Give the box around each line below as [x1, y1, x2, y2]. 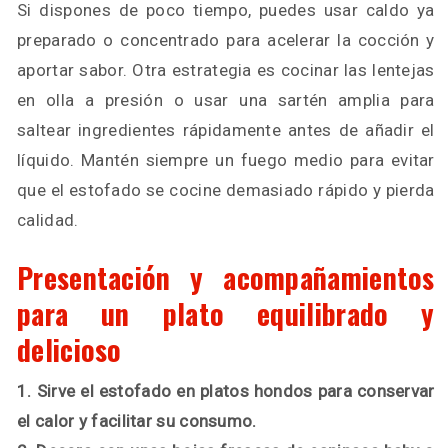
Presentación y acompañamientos [17, 257, 435, 298]
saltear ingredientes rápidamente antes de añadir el [17, 120, 435, 140]
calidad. [17, 210, 79, 230]
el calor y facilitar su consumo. [17, 411, 257, 431]
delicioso [17, 329, 122, 370]
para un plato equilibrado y [17, 293, 435, 334]
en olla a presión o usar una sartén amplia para [17, 90, 435, 110]
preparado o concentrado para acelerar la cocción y [17, 30, 435, 50]
